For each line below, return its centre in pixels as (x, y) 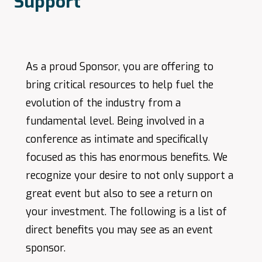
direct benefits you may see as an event (119, 230)
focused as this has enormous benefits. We (127, 157)
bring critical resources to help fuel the (120, 85)
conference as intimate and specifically (117, 139)
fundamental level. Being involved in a (115, 121)
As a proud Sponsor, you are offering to (120, 67)
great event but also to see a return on (119, 194)
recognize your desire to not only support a (130, 175)
